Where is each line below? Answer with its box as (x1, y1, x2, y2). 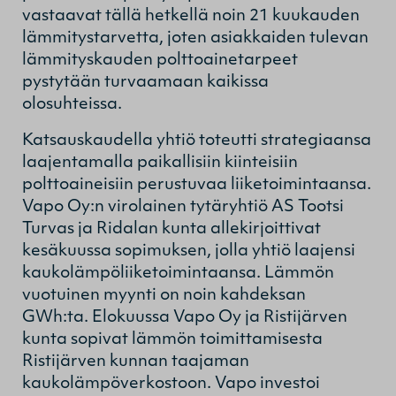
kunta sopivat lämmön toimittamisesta (22, 331, 323, 348)
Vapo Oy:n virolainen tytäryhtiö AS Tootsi (22, 198, 344, 216)
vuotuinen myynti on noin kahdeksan (22, 286, 306, 304)
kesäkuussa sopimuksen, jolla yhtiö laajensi (22, 242, 355, 260)
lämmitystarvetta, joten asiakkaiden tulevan (22, 29, 369, 47)
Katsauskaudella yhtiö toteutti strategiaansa (22, 132, 371, 149)
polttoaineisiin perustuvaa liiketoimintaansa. (22, 176, 371, 194)
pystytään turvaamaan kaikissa (22, 73, 269, 91)
